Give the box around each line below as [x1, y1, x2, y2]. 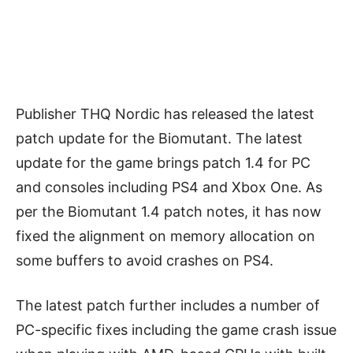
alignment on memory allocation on [79, 227, 315, 244]
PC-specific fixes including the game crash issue [16, 321, 336, 338]
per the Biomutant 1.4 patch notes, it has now [16, 203, 321, 220]
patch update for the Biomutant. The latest [16, 129, 303, 147]
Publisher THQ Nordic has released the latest [16, 105, 314, 122]
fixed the [16, 227, 79, 244]
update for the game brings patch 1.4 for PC [16, 154, 310, 171]
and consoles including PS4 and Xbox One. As [16, 178, 322, 195]
